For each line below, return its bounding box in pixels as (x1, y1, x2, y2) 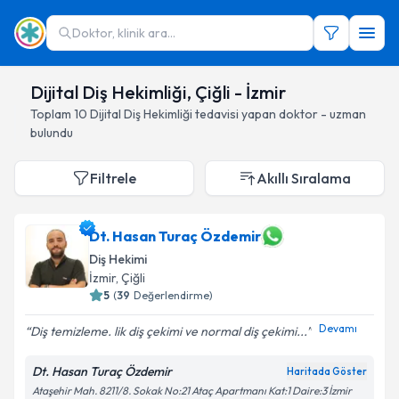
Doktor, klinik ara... (72, 25, 175, 41)
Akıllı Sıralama (256, 169, 351, 187)
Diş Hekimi (89, 251, 147, 267)
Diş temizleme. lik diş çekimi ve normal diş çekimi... (30, 323, 306, 339)
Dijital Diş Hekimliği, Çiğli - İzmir (30, 81, 286, 103)
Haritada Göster (287, 365, 367, 378)
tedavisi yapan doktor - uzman (195, 106, 366, 122)
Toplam (30, 106, 74, 122)
